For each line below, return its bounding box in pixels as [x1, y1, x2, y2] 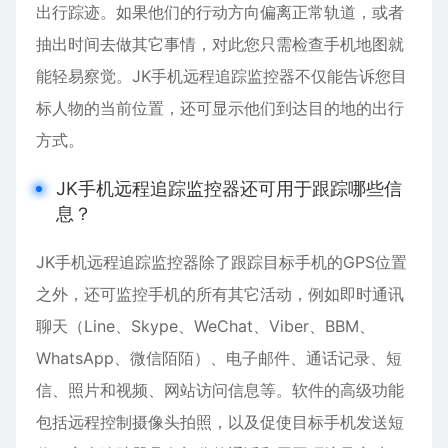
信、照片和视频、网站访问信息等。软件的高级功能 [36, 380, 404, 400]
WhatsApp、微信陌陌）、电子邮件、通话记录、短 [36, 348, 402, 368]
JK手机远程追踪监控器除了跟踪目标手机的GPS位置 [36, 252, 407, 272]
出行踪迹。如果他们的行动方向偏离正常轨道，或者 [36, 2, 404, 22]
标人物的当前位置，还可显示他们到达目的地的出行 [36, 98, 404, 118]
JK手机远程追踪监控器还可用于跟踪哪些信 [56, 178, 402, 199]
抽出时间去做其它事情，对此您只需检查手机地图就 [36, 34, 404, 54]
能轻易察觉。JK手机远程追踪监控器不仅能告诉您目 [36, 66, 407, 86]
